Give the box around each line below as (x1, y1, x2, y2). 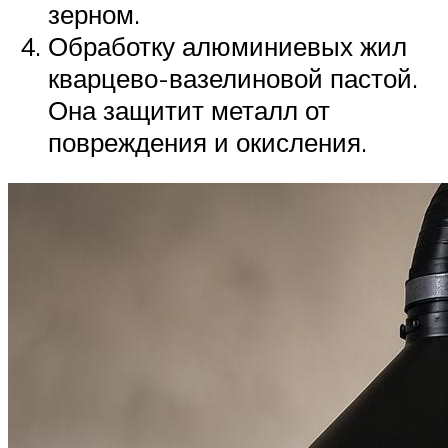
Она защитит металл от (48, 93, 330, 126)
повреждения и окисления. (48, 125, 367, 158)
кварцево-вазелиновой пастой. (48, 61, 418, 94)
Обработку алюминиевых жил (48, 29, 407, 62)
